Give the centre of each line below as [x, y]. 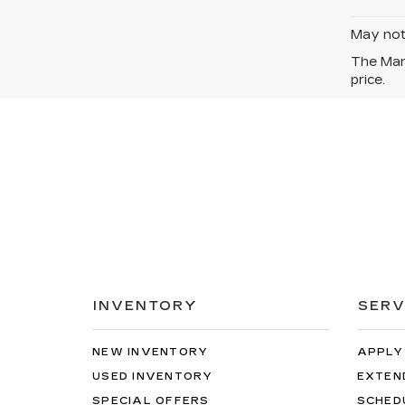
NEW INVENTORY [151, 352]
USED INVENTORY [153, 376]
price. [368, 80]
